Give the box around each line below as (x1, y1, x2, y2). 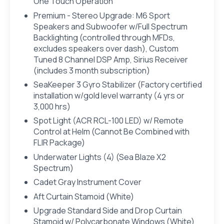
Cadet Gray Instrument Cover (33, 176, 141, 188)
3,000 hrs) (33, 101, 70, 112)
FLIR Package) (33, 137, 85, 148)
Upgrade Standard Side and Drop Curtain (33, 205, 182, 216)
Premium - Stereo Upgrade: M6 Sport (33, 9, 170, 21)
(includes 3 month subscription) (33, 64, 150, 76)
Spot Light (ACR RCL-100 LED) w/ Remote (33, 115, 183, 126)
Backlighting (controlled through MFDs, (33, 31, 175, 43)
